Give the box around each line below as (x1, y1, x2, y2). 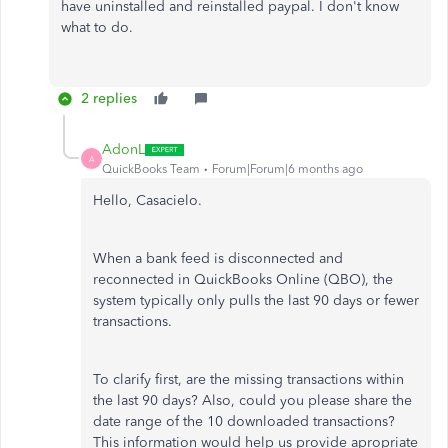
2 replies (81, 90, 137, 107)
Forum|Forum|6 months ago (212, 162, 363, 176)
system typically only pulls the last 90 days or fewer (93, 292, 419, 309)
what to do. (61, 19, 137, 36)
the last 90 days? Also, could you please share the (93, 392, 412, 409)
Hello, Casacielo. (93, 192, 202, 209)
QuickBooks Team (102, 162, 200, 176)
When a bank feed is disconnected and (93, 250, 343, 267)
